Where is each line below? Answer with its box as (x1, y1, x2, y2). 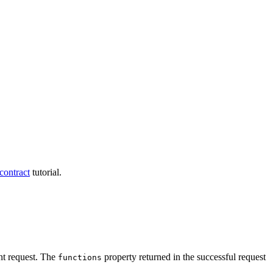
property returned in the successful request (102, 252, 266, 263)
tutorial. (30, 167, 62, 178)
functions (58, 253, 102, 263)
